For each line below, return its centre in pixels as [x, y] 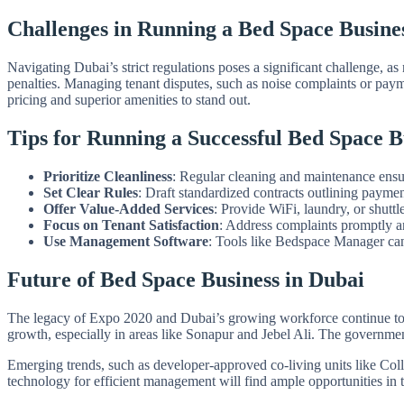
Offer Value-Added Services [129, 208]
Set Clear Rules [91, 192]
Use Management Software [126, 241]
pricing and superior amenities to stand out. [129, 100]
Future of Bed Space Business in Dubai [186, 279]
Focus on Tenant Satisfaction [131, 225]
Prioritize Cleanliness [108, 176]
